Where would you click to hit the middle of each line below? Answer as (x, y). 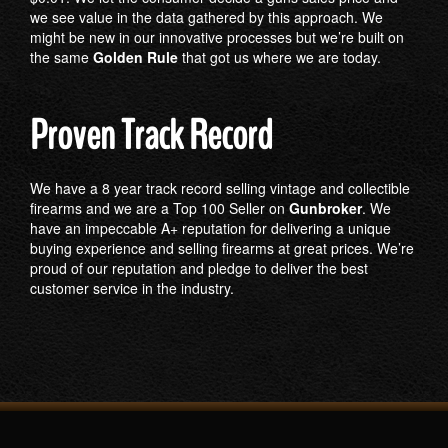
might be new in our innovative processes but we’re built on (217, 37)
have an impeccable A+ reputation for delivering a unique (210, 228)
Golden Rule (135, 57)
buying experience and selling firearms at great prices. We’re (222, 248)
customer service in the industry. (132, 288)
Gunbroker (325, 208)
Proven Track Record (151, 136)
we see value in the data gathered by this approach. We (206, 17)
